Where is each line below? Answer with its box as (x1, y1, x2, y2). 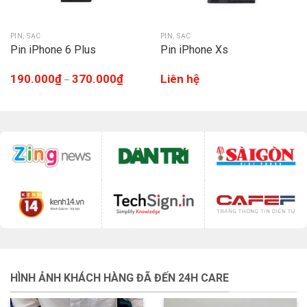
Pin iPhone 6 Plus (10, 42, 96, 56)
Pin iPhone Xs (160, 42, 228, 56)
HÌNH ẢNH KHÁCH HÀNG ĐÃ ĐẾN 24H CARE (10, 271, 229, 284)
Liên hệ (160, 71, 199, 86)
